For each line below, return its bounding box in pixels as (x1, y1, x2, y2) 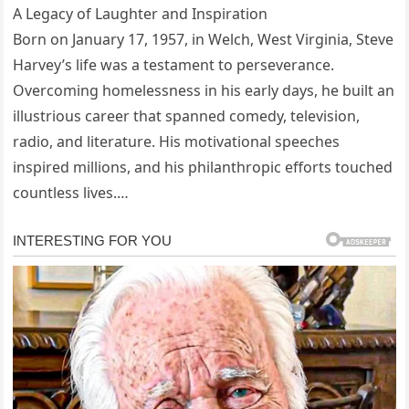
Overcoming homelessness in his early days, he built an (13, 80, 395, 101)
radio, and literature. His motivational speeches (13, 131, 341, 152)
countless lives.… (13, 183, 130, 204)
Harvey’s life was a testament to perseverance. (13, 55, 335, 76)
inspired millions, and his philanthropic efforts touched (13, 157, 393, 178)
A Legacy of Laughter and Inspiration (13, 4, 268, 25)
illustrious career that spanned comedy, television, (13, 106, 361, 127)
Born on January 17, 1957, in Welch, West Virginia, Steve (13, 29, 394, 50)
